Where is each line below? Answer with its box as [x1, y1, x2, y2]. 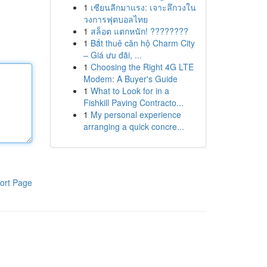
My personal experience [90, 108, 181, 120]
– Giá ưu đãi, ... [83, 49, 142, 61]
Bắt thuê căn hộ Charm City [90, 37, 195, 49]
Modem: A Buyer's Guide [83, 73, 178, 85]
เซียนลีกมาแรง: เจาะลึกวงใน [90, 1, 196, 13]
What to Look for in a [90, 85, 169, 97]
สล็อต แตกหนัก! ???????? [90, 25, 188, 37]
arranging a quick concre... [83, 120, 184, 132]
